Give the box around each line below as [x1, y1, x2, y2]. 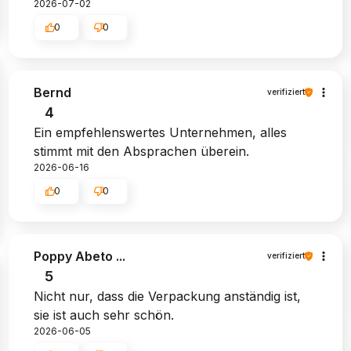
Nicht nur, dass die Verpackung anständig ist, [33, 288, 301, 304]
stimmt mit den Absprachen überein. [33, 143, 249, 159]
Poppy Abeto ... [33, 248, 125, 264]
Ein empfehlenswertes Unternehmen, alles [33, 124, 287, 140]
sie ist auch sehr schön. [33, 306, 174, 323]
